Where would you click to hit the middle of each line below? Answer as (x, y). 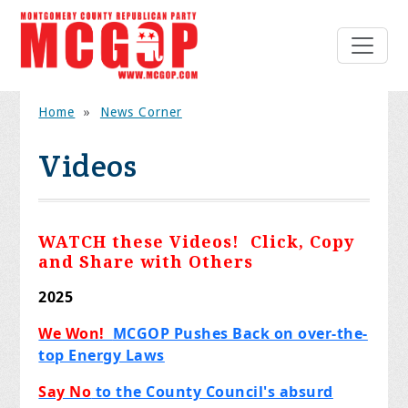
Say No (65, 392)
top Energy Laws (102, 356)
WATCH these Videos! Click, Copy (197, 242)
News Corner (141, 112)
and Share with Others (146, 262)
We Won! (76, 334)
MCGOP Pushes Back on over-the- (240, 334)
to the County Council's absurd (212, 392)
